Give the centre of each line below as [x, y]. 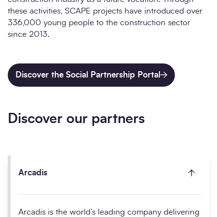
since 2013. [29, 34]
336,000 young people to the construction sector [99, 22]
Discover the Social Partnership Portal [88, 75]
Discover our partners [76, 119]
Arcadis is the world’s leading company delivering [109, 212]
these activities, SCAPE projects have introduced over [105, 11]
